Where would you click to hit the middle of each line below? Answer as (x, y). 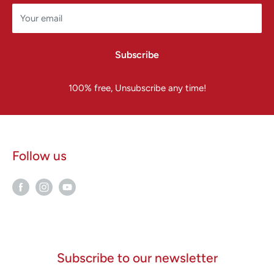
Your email (41, 18)
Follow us (39, 155)
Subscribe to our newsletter (137, 258)
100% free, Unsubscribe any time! (137, 88)
